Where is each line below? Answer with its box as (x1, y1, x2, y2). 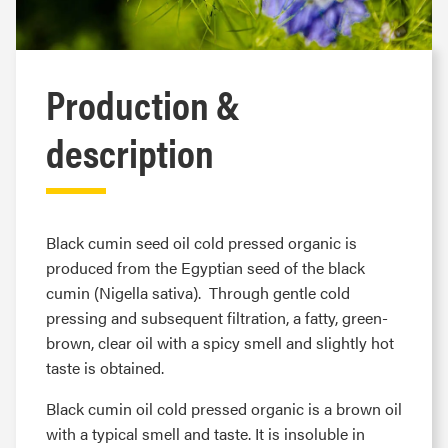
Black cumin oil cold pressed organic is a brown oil (46, 397, 402, 420)
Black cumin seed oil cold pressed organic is (46, 231, 357, 254)
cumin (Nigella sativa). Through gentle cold (46, 281, 350, 304)
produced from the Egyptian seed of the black (46, 256, 365, 279)
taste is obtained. (46, 356, 164, 379)
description (46, 123, 214, 180)
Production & (46, 75, 240, 132)
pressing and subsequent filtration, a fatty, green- (46, 306, 388, 329)
